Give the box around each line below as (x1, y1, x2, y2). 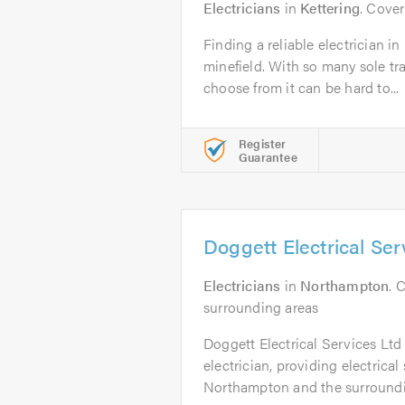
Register (239, 135, 287, 152)
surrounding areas (203, 297, 319, 317)
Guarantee (239, 148, 297, 165)
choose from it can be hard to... (203, 77, 400, 98)
